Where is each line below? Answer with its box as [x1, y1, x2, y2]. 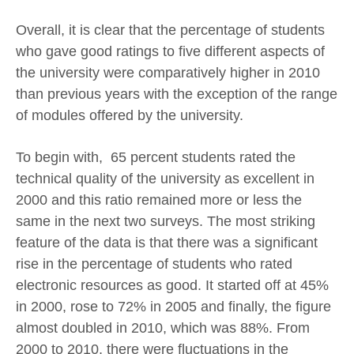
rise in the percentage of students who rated [16, 255, 292, 272]
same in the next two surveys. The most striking [16, 213, 315, 229]
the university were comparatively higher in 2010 [16, 64, 320, 81]
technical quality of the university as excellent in [16, 170, 314, 186]
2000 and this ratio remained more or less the [16, 191, 302, 208]
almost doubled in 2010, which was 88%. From [16, 319, 310, 336]
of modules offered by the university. [16, 107, 243, 123]
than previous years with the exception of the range [16, 85, 337, 102]
